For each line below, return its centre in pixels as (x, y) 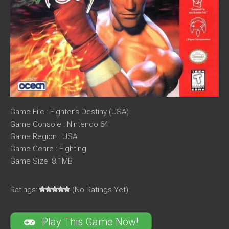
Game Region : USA (44, 136)
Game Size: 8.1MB (41, 161)
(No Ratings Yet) (99, 189)
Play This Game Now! (89, 222)
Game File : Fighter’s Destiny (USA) (70, 112)
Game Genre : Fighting (48, 148)
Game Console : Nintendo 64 (59, 124)
